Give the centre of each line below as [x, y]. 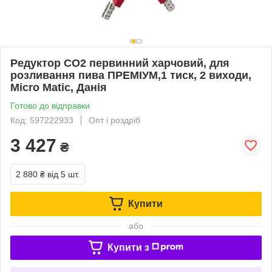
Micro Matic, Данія [59, 87]
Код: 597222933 [42, 120]
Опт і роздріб [114, 120]
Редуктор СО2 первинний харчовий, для [120, 63]
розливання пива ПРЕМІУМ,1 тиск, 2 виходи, [131, 75]
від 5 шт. [63, 174]
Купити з [128, 247]
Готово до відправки [50, 105]
